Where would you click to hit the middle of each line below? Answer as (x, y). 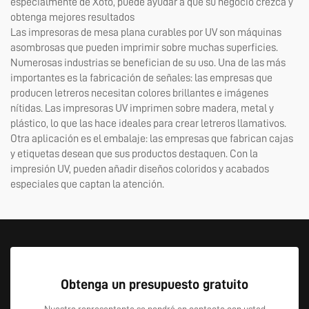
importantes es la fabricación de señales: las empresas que (141, 78)
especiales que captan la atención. (87, 184)
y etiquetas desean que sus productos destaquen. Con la (134, 154)
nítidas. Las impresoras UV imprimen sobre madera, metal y (142, 108)
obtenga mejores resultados (72, 17)
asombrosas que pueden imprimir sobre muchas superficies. (144, 48)
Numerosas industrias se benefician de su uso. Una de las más (148, 63)
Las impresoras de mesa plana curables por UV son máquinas (146, 32)
